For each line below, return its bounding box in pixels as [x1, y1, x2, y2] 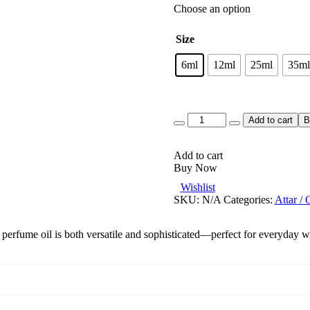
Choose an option [173, 2, 250, 15]
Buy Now [173, 161, 217, 174]
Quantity [172, 111, 211, 124]
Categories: [223, 193, 275, 206]
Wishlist [180, 181, 215, 193]
